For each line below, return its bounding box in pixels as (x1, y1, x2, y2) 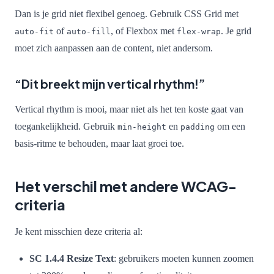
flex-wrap (177, 26, 221, 36)
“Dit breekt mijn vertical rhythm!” (15, 76, 206, 91)
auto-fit (15, 26, 54, 36)
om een (215, 120, 245, 131)
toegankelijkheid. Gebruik (15, 120, 117, 131)
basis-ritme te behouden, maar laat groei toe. (15, 138, 184, 149)
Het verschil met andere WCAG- (15, 176, 237, 195)
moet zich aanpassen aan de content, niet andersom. (15, 42, 213, 53)
